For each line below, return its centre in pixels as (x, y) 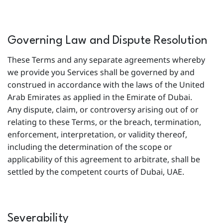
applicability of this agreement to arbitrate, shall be (104, 159)
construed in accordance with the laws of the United (106, 85)
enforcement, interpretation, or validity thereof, (97, 134)
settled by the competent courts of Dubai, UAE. (98, 172)
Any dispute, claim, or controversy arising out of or (103, 110)
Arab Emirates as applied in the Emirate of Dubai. (102, 97)
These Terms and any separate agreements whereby (106, 60)
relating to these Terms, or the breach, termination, (104, 122)
